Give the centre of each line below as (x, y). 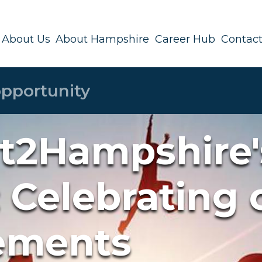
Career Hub (185, 39)
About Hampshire (103, 39)
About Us (26, 39)
